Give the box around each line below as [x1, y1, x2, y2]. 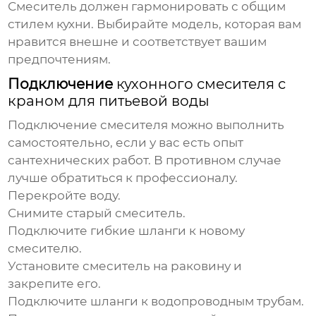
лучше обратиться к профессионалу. [8, 171, 238, 186]
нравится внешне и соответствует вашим [8, 35, 267, 49]
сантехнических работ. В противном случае [8, 153, 282, 168]
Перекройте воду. [8, 188, 121, 203]
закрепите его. [8, 276, 102, 291]
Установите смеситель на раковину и [8, 259, 243, 274]
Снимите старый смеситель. [8, 206, 186, 221]
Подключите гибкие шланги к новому [8, 224, 245, 238]
